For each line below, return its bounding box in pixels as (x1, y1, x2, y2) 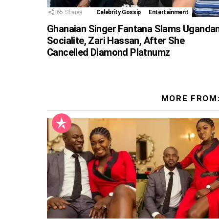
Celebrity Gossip (96, 9, 141, 16)
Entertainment (149, 9, 189, 16)
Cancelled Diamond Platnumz (47, 46, 170, 59)
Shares (65, 9, 83, 16)
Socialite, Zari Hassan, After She (47, 35, 185, 47)
